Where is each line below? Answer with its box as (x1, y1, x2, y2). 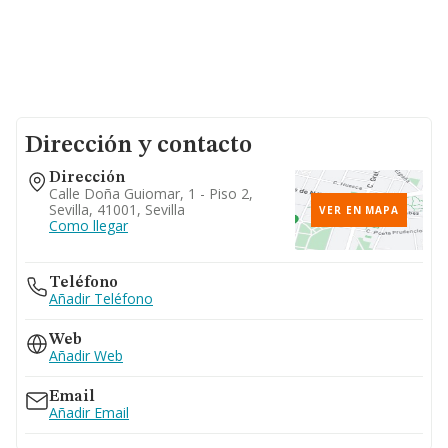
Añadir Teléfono (49, 289, 153, 308)
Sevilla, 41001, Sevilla (49, 200, 185, 219)
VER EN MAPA (319, 203, 399, 217)
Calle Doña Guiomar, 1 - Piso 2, (49, 184, 253, 203)
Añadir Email (49, 403, 129, 422)
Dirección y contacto (25, 134, 252, 158)
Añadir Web (49, 346, 123, 365)
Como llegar (49, 216, 128, 235)
